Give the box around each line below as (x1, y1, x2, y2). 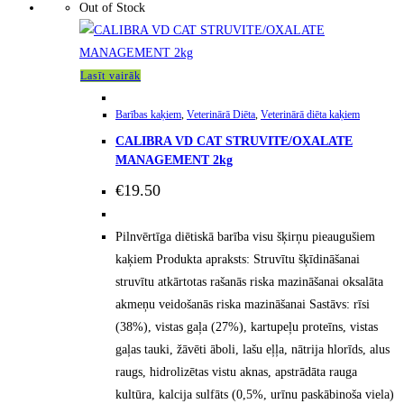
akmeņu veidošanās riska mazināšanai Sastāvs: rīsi (115, 297, 370, 311)
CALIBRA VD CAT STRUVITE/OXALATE (115, 134, 353, 149)
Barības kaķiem (115, 107, 181, 121)
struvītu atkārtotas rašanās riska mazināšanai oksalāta (115, 274, 383, 289)
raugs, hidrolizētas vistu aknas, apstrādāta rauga (115, 364, 357, 379)
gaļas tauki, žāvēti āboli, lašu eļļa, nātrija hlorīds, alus (115, 342, 390, 356)
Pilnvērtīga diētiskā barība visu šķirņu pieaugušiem (115, 229, 375, 243)
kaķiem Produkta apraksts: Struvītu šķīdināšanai (115, 252, 360, 266)
